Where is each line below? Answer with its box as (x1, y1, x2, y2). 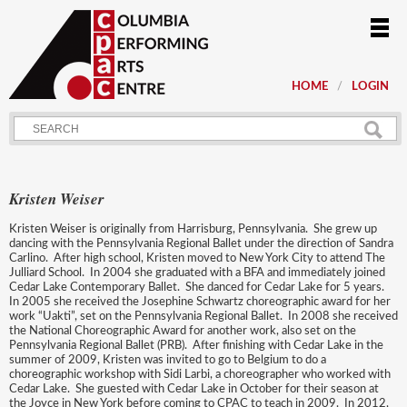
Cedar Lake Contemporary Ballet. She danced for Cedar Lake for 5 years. (9, 282, 387, 294)
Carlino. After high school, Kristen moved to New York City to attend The (9, 253, 385, 265)
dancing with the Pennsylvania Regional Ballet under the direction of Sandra (9, 238, 393, 251)
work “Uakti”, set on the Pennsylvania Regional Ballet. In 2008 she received (9, 311, 398, 323)
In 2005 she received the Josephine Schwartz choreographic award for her (9, 296, 391, 309)
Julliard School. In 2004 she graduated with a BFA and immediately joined (9, 267, 385, 280)
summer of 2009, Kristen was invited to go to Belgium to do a (9, 354, 326, 367)
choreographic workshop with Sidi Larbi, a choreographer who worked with (9, 369, 391, 382)
